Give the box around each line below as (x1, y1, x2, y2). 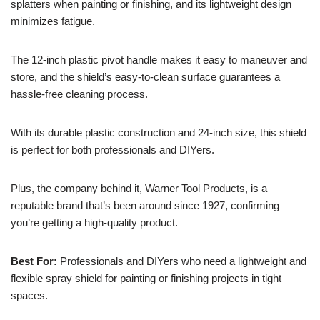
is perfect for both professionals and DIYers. (11, 143, 214, 156)
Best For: (11, 254, 57, 267)
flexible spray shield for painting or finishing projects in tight (11, 271, 281, 284)
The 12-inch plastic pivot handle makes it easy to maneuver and (11, 53, 307, 66)
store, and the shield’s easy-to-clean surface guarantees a (11, 70, 280, 83)
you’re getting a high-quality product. (11, 216, 178, 229)
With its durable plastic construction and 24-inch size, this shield (11, 126, 306, 139)
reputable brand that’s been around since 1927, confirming (11, 199, 279, 211)
